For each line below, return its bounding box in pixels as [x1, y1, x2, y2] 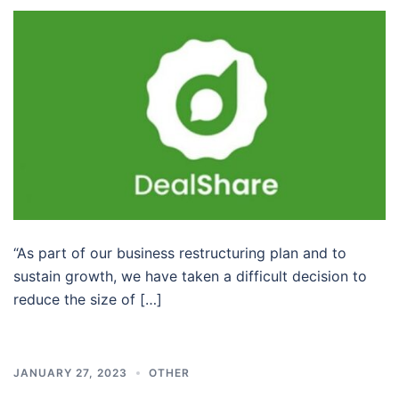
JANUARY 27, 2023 [13, 365, 127, 379]
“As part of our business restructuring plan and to [13, 243, 346, 262]
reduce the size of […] [13, 289, 162, 308]
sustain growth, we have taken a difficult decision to [13, 266, 367, 285]
